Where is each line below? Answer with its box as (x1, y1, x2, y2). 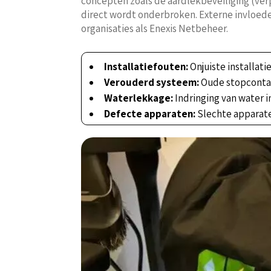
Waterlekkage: (104, 91, 174, 105)
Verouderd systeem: (104, 76, 200, 90)
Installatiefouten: (104, 60, 189, 74)
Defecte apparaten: (104, 107, 196, 121)
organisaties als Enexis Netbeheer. (81, 22, 229, 36)
